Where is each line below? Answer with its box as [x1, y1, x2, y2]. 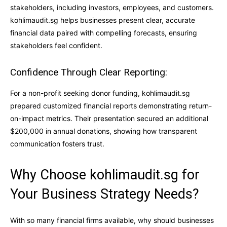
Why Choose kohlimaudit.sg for [10, 166, 200, 183]
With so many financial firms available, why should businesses [10, 215, 214, 224]
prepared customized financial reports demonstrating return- [10, 101, 212, 110]
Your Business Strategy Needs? [10, 185, 199, 202]
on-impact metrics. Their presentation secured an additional [10, 113, 208, 123]
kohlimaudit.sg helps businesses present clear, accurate [10, 15, 195, 24]
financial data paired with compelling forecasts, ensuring [10, 28, 197, 37]
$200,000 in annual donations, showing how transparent [10, 126, 197, 135]
